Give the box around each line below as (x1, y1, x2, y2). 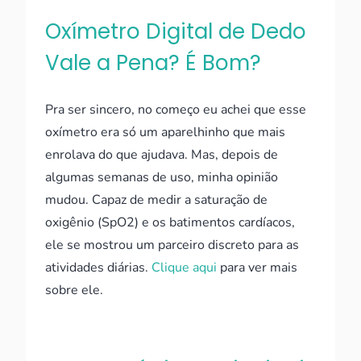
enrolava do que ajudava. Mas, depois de (45, 146, 278, 164)
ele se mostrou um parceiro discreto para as (45, 236, 299, 254)
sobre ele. (45, 281, 103, 299)
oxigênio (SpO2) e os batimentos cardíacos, (45, 214, 295, 231)
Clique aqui (151, 259, 217, 276)
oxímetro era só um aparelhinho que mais (45, 123, 285, 141)
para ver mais (217, 259, 297, 276)
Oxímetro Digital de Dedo (45, 17, 306, 46)
